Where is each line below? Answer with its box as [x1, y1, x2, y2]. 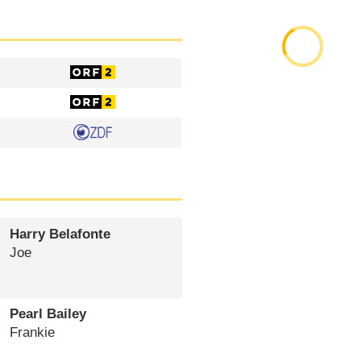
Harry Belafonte [9, 226, 110, 242]
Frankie [9, 325, 55, 341]
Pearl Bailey [9, 306, 86, 322]
